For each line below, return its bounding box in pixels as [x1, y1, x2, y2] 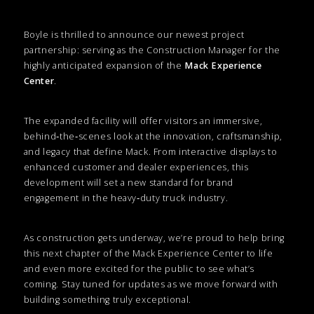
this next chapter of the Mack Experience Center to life [23, 247, 273, 259]
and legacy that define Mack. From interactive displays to [23, 145, 278, 158]
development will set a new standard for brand [23, 176, 233, 189]
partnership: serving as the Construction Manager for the [23, 43, 280, 56]
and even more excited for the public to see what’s [23, 262, 255, 275]
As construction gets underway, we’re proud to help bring [23, 231, 285, 244]
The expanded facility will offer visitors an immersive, [23, 114, 263, 127]
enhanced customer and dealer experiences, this [23, 161, 249, 173]
